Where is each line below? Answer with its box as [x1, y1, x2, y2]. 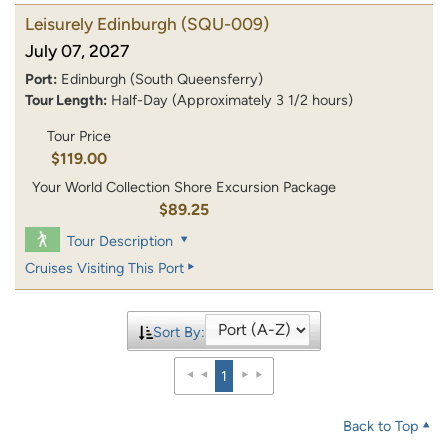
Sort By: [152, 322, 205, 341]
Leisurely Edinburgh [25, 14, 177, 35]
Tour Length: [25, 91, 107, 110]
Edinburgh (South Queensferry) [61, 70, 263, 89]
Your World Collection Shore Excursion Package [32, 177, 337, 196]
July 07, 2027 [25, 41, 129, 62]
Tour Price [46, 126, 111, 145]
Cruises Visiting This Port [25, 258, 184, 277]
